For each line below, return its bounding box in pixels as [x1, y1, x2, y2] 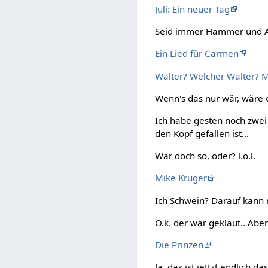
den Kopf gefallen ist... [155, 127, 249, 140]
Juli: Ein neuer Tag [155, 3, 230, 16]
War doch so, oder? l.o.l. [155, 150, 256, 162]
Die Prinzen [155, 238, 204, 251]
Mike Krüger [155, 172, 208, 184]
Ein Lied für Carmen [155, 47, 239, 60]
